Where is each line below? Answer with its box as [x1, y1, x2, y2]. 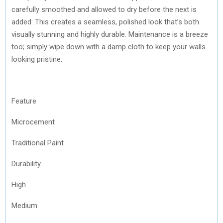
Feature [11, 96, 36, 106]
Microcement [11, 117, 55, 126]
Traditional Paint [11, 138, 64, 147]
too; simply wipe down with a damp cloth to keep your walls [11, 42, 206, 51]
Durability [11, 159, 41, 168]
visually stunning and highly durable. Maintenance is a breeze [11, 29, 208, 39]
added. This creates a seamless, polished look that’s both [11, 17, 199, 26]
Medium [11, 201, 37, 210]
